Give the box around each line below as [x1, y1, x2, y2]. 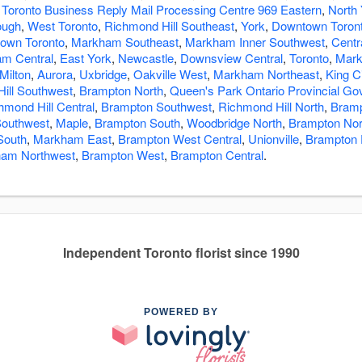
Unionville [248, 130, 299, 148]
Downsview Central [180, 49, 283, 67]
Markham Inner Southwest [185, 33, 325, 51]
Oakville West [133, 65, 207, 83]
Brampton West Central [118, 130, 242, 148]
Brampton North [79, 82, 163, 99]
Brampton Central [170, 146, 263, 164]
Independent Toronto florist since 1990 [62, 243, 300, 263]
